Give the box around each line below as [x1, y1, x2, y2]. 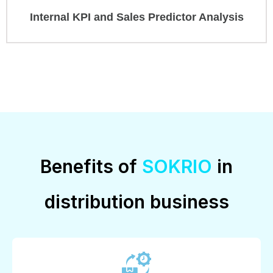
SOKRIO [142, 155, 212, 178]
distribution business [44, 191, 229, 213]
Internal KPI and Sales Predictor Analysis [29, 11, 244, 24]
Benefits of [40, 155, 142, 178]
